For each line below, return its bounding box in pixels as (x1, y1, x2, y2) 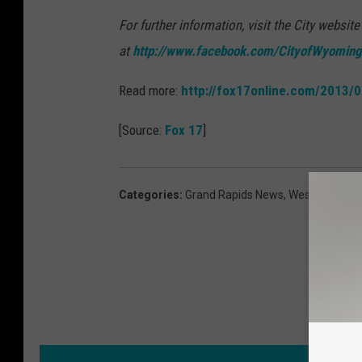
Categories (119, 188, 179, 202)
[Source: (119, 122, 165, 139)
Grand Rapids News (185, 188, 284, 202)
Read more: (119, 82, 181, 99)
